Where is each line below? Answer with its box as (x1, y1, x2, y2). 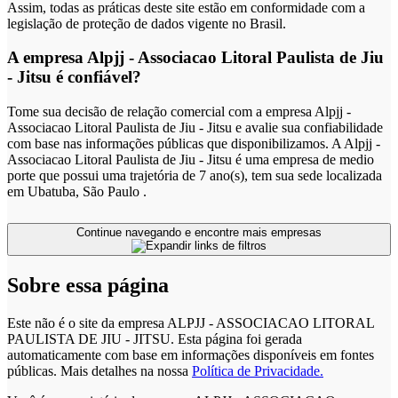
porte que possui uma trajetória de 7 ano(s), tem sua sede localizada (7, 168, 382, 184)
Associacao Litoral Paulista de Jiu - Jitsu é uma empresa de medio (7, 152, 374, 168)
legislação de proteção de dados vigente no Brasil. (7, 15, 286, 31)
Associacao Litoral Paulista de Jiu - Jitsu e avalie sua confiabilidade (7, 120, 383, 136)
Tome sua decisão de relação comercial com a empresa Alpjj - (7, 104, 351, 120)
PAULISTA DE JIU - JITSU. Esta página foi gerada (7, 330, 302, 346)
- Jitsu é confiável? (7, 68, 141, 87)
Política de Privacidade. (192, 362, 323, 378)
